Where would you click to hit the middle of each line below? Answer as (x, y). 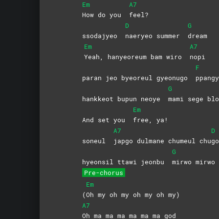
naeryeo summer (156, 35)
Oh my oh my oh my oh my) (133, 194)
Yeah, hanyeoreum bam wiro (137, 56)
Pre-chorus (103, 172)
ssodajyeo (103, 35)
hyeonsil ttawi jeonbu (127, 162)
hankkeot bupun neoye (125, 99)
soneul (98, 141)
